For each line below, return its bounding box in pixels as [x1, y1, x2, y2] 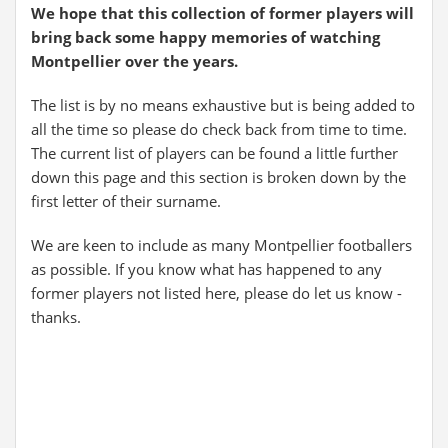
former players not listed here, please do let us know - [31, 283, 402, 303]
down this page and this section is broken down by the [31, 167, 406, 187]
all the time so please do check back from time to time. [31, 119, 407, 139]
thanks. [31, 307, 81, 327]
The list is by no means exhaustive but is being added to [31, 95, 415, 115]
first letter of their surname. [31, 191, 221, 211]
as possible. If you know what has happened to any [31, 259, 382, 279]
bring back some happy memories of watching [31, 27, 380, 47]
